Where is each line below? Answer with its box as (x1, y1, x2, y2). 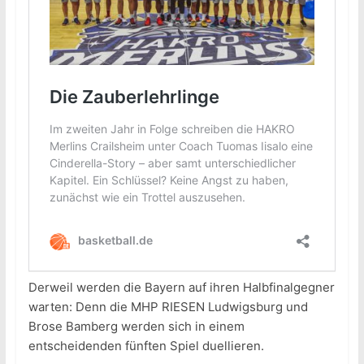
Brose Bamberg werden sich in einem (28, 318, 245, 335)
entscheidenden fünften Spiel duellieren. (28, 338, 264, 354)
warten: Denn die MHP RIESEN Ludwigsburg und (28, 299, 308, 315)
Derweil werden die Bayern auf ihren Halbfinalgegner (28, 279, 335, 296)
